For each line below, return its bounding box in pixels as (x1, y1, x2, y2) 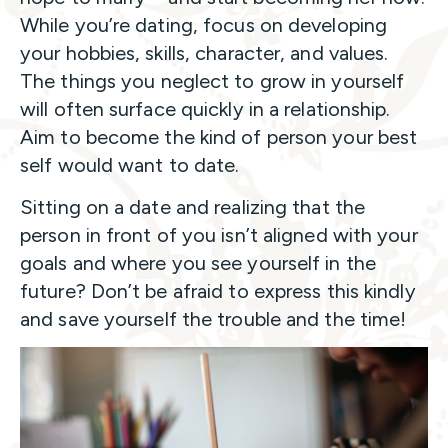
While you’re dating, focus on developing (20, 12, 388, 37)
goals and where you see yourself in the (20, 250, 376, 275)
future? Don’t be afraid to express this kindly (20, 278, 416, 303)
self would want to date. (20, 152, 240, 177)
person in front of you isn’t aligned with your (20, 222, 418, 247)
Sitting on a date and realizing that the (20, 194, 366, 219)
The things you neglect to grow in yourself (20, 68, 405, 93)
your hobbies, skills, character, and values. (20, 40, 389, 65)
